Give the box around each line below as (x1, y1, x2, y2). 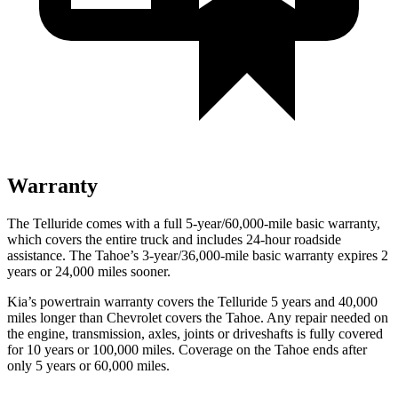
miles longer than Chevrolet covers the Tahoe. (7, 309, 264, 325)
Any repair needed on (264, 309, 388, 325)
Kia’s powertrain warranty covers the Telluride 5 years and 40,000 (7, 293, 378, 309)
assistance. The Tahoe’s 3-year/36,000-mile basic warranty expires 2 (7, 247, 388, 263)
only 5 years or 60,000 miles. (7, 357, 170, 373)
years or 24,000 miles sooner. (7, 263, 171, 279)
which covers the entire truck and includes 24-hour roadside (7, 231, 341, 247)
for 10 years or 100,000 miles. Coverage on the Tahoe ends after (7, 341, 367, 357)
